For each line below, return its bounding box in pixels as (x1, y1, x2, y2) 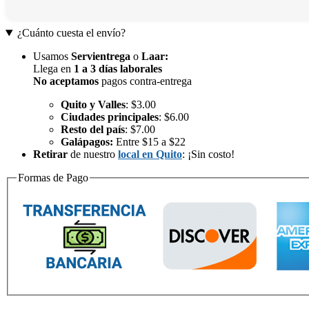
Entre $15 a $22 (113, 136, 186, 148)
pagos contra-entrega (101, 75, 192, 88)
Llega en (33, 63, 74, 75)
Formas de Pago (18, 172, 88, 184)
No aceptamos (33, 75, 101, 88)
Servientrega (71, 50, 130, 63)
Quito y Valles (61, 99, 126, 111)
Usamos (33, 50, 71, 63)
